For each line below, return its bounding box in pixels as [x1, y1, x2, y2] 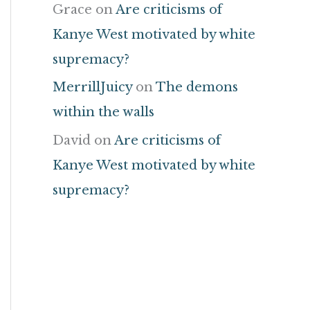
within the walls [53, 104, 154, 120]
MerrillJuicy [53, 80, 132, 95]
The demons [156, 80, 238, 95]
